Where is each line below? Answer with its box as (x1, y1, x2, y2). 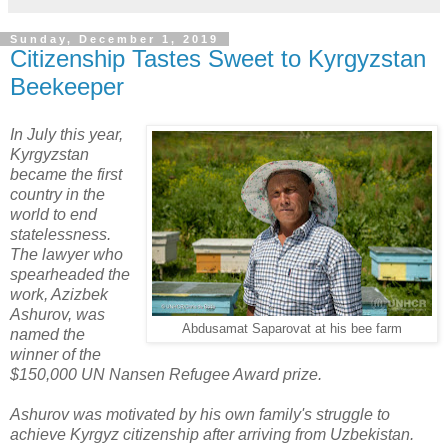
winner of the (10, 345, 101, 363)
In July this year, (10, 125, 123, 143)
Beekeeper (10, 73, 124, 100)
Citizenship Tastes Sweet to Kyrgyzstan (10, 45, 426, 72)
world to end (10, 205, 97, 223)
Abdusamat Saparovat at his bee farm (182, 321, 402, 336)
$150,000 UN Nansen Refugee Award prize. (10, 365, 322, 383)
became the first (10, 165, 122, 183)
